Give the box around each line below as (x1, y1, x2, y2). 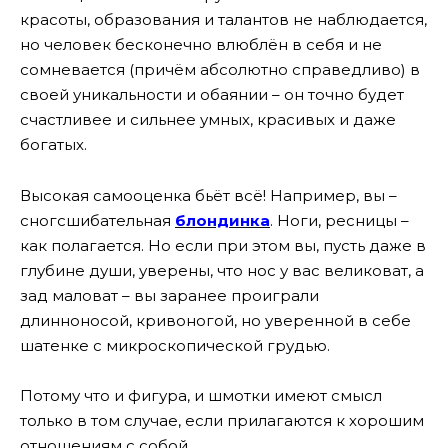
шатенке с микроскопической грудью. (20, 335, 330, 355)
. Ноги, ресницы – (270, 210, 409, 230)
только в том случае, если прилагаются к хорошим (20, 411, 424, 431)
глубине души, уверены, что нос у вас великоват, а (20, 260, 424, 280)
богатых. (20, 135, 87, 155)
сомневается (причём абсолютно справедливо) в (20, 60, 420, 80)
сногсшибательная (20, 210, 175, 230)
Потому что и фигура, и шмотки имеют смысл (20, 386, 382, 406)
